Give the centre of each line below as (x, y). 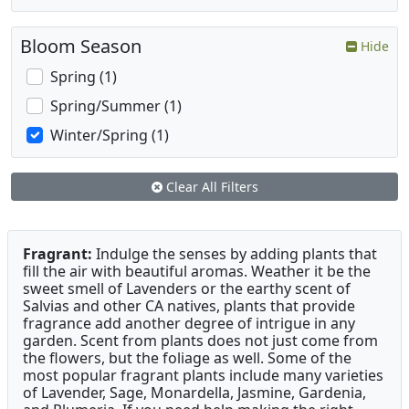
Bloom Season (81, 47)
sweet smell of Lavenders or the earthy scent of (187, 289)
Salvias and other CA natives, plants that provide (189, 306)
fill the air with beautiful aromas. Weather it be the (197, 272)
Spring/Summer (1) (116, 106)
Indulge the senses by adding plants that (235, 254)
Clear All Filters (210, 187)
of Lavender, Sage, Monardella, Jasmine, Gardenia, (194, 393)
